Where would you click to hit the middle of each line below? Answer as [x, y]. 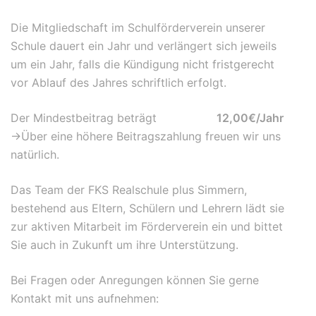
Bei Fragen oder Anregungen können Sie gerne [135, 280]
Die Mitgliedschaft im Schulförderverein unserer [138, 28]
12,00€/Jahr [250, 118]
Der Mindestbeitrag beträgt [114, 118]
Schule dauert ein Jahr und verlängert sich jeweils [144, 46]
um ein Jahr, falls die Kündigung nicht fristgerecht [142, 65]
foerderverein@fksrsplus [227, 299]
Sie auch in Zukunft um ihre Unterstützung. [124, 245]
